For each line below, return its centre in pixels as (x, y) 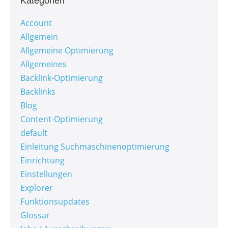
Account (36, 23)
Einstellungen (46, 174)
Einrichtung (42, 161)
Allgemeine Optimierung (67, 51)
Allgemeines (44, 64)
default (34, 133)
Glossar (35, 216)
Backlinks (38, 92)
